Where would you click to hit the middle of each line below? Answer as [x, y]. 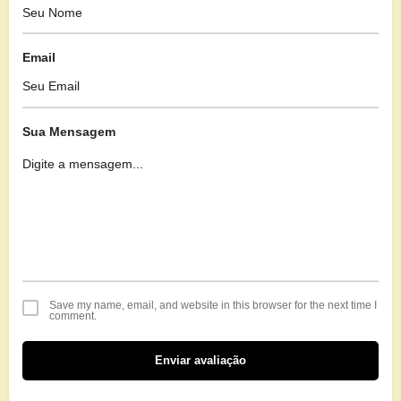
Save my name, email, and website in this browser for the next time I [213, 305]
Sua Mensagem [69, 131]
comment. [73, 316]
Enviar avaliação [200, 360]
